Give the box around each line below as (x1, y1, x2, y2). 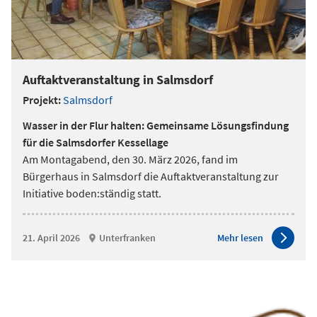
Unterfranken (99, 231, 156, 244)
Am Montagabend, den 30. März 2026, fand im (23, 152, 238, 166)
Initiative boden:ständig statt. (23, 186, 161, 200)
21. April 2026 (23, 231, 80, 244)
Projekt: (23, 93, 61, 107)
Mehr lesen (217, 231, 263, 244)
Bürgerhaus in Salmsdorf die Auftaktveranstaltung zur (23, 169, 279, 183)
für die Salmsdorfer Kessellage (23, 135, 168, 149)
